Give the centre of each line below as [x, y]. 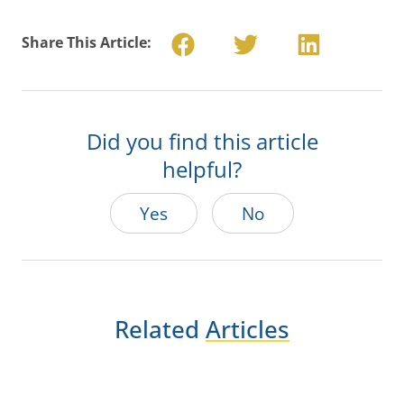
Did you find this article [202, 142]
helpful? [202, 170]
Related [160, 330]
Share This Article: [87, 42]
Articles [248, 330]
